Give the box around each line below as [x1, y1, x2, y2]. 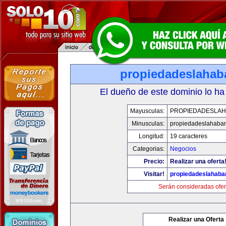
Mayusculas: [130, 107, 164, 115]
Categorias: [133, 145, 164, 152]
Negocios [170, 145, 196, 152]
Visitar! [144, 171, 164, 178]
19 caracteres [170, 133, 207, 140]
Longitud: [139, 133, 164, 140]
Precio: [144, 158, 164, 165]
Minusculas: [132, 120, 164, 127]
